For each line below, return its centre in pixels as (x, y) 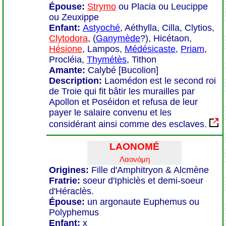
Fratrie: (66, 181)
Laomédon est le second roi (160, 81)
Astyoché (101, 28)
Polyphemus (74, 212)
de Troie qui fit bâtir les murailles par (122, 91)
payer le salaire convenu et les (110, 112)
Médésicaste (150, 49)
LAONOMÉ (134, 147)
